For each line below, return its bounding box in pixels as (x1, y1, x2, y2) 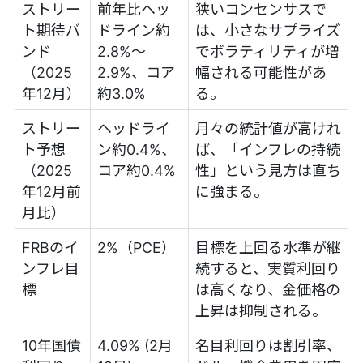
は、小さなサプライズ (194, 21, 340, 39)
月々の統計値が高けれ (194, 119, 341, 137)
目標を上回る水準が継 (194, 238, 341, 256)
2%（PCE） (96, 238, 176, 256)
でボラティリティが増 (194, 42, 340, 60)
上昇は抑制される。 (194, 301, 327, 319)
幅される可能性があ (194, 63, 327, 81)
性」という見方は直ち (194, 161, 341, 179)
